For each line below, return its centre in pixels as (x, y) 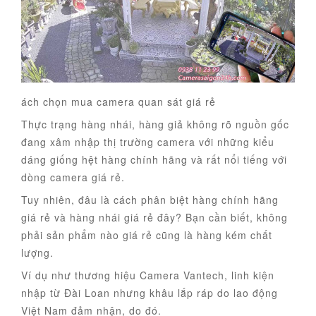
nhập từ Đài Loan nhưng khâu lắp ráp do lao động (150, 293)
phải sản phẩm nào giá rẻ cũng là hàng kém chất (147, 235)
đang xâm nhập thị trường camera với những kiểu (148, 142)
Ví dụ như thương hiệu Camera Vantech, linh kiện (148, 275)
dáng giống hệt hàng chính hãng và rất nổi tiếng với (154, 160)
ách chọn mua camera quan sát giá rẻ (119, 102)
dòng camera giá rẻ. (73, 177)
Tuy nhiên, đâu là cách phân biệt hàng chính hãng (150, 200)
